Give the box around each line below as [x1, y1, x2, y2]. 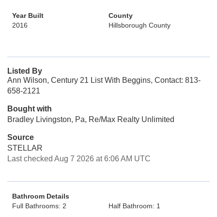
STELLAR [7, 144, 43, 152]
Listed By [7, 67, 42, 75]
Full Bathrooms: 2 [12, 202, 66, 210]
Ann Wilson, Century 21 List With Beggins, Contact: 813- [7, 76, 201, 84]
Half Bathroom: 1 [108, 202, 160, 210]
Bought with [7, 105, 52, 113]
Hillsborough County [108, 21, 170, 29]
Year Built [12, 12, 44, 19]
